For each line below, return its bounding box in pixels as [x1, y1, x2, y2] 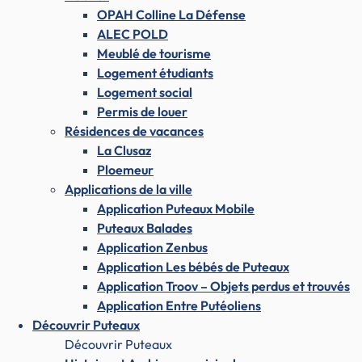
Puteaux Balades [97, 219, 192, 236]
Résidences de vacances [65, 122, 204, 139]
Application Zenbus [97, 238, 208, 255]
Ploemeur [97, 161, 154, 178]
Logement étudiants [97, 64, 213, 81]
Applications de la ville [65, 180, 192, 197]
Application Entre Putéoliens [97, 297, 261, 314]
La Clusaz [97, 141, 151, 158]
